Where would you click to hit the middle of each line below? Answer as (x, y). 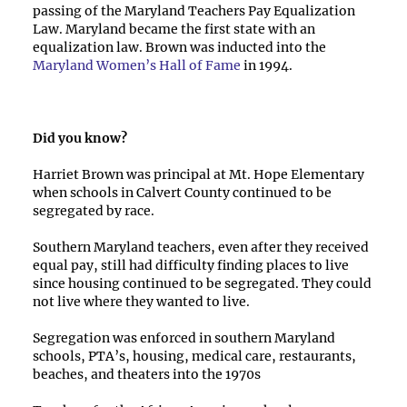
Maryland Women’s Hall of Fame (137, 65)
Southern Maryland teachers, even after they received (201, 247)
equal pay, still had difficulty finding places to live (191, 265)
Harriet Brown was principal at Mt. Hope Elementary (199, 174)
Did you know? (80, 138)
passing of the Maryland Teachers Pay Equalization (194, 11)
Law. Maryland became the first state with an (174, 29)
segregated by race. (94, 211)
